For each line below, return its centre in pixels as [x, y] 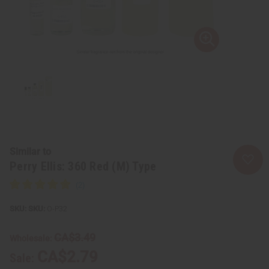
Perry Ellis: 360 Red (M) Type [83, 166]
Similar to [30, 151]
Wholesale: [32, 238]
